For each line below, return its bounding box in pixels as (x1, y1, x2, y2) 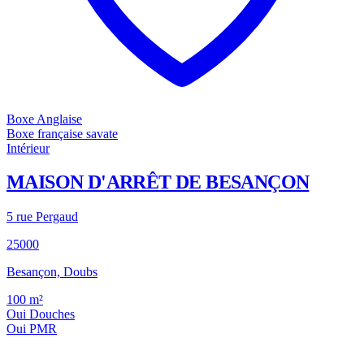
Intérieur (6, 141, 50, 155)
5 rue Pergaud (6, 210, 78, 224)
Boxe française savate (6, 126, 118, 141)
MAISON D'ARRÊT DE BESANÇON (6, 171, 310, 193)
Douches (29, 307, 75, 322)
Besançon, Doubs (6, 265, 97, 279)
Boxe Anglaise (6, 111, 82, 126)
